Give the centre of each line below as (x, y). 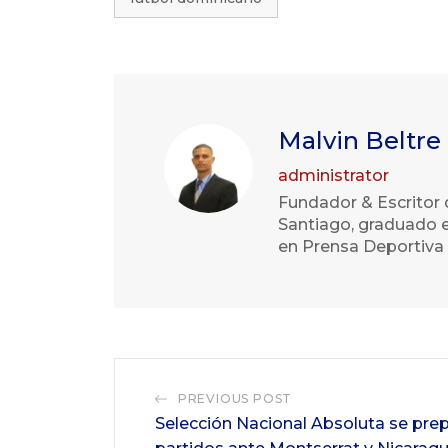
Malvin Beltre (359, 140)
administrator (333, 175)
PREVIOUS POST (235, 398)
